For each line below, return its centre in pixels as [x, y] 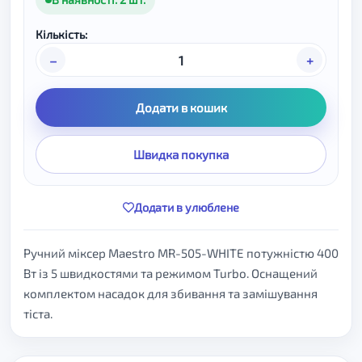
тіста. [38, 314]
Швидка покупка [181, 154]
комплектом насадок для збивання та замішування [170, 293]
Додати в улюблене [187, 207]
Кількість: [61, 34]
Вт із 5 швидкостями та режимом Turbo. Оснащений [170, 273]
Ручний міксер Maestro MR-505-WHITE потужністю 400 [181, 253]
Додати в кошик [181, 107]
